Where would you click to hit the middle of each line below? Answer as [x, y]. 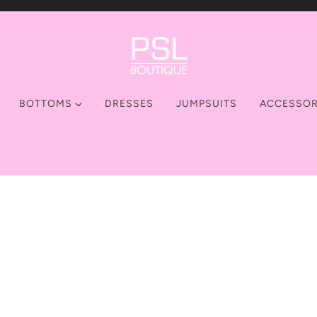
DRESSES [129, 104]
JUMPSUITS [207, 104]
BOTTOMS [47, 104]
